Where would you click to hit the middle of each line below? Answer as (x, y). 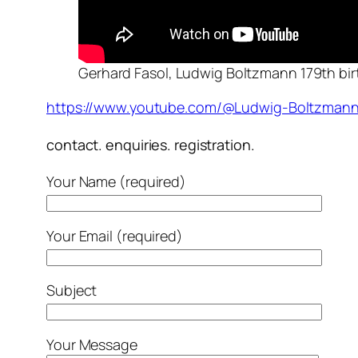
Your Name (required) (116, 181)
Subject (72, 290)
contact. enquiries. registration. (151, 145)
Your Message (92, 344)
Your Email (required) (115, 235)
